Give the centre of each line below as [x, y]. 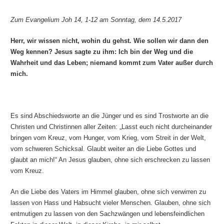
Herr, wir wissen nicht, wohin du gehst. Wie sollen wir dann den [110, 41]
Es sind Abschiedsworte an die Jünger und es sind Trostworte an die [110, 116]
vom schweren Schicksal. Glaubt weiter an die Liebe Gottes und [103, 149]
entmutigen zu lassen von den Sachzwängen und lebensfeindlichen [108, 214]
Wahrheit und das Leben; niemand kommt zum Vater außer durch [112, 63]
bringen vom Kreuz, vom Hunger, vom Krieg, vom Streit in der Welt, [108, 138]
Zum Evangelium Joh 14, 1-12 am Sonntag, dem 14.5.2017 [96, 20]
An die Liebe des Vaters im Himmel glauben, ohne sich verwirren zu [108, 192]
